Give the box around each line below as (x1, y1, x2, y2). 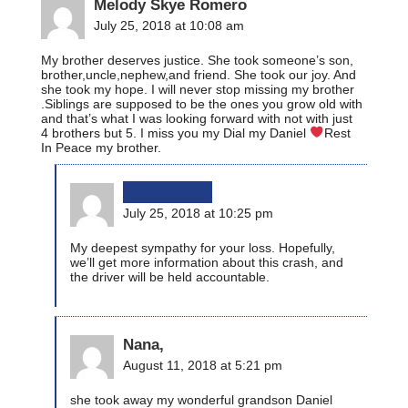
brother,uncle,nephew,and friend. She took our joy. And (41, 66, 356, 82)
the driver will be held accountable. (70, 269, 270, 284)
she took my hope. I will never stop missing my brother (41, 81, 354, 97)
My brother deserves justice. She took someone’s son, (41, 52, 353, 67)
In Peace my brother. (41, 139, 161, 155)
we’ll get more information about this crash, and (70, 254, 343, 270)
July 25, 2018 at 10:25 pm (123, 205, 273, 220)
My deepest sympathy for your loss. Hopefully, (70, 240, 335, 255)
